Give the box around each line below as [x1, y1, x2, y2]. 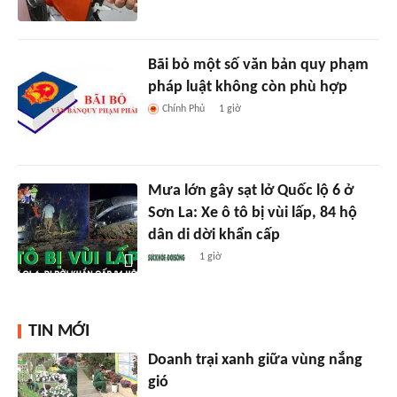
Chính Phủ [161, 104, 205, 115]
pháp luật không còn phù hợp [147, 79, 347, 97]
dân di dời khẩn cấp [147, 227, 280, 245]
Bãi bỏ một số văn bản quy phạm [147, 57, 369, 74]
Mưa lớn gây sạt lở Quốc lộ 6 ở [147, 183, 354, 200]
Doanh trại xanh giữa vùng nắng [147, 352, 362, 370]
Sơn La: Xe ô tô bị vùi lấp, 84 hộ [147, 205, 357, 222]
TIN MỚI [28, 323, 90, 341]
